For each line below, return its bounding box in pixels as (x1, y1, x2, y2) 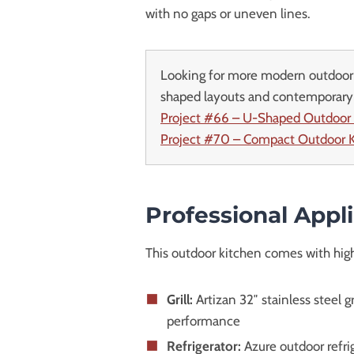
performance (167, 312, 240, 329)
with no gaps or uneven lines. (145, 5, 311, 21)
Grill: (167, 291, 193, 307)
